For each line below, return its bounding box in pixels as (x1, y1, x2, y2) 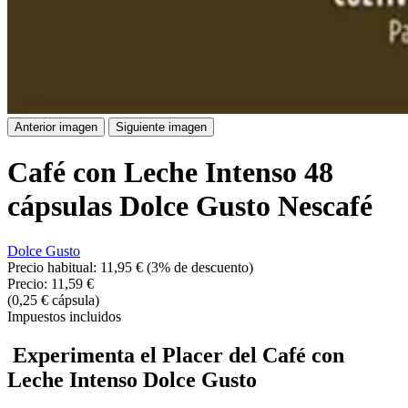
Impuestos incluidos (7, 308, 121, 324)
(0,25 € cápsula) (7, 291, 99, 308)
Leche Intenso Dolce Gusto (7, 367, 257, 392)
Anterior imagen (15, 120, 97, 134)
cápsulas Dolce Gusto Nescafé (7, 189, 372, 223)
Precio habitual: (7, 259, 100, 275)
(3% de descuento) (147, 259, 253, 275)
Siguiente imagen (116, 120, 207, 134)
